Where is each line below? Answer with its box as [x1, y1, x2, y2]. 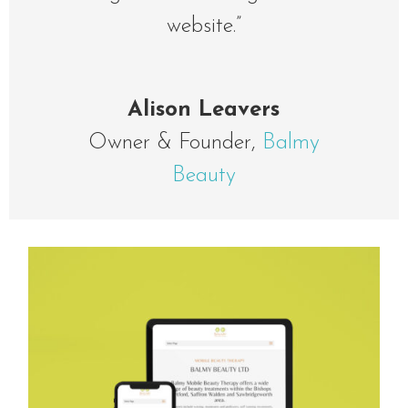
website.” [166, 15, 241, 38]
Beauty [171, 165, 236, 188]
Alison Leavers [127, 99, 280, 122]
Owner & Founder [87, 132, 251, 155]
